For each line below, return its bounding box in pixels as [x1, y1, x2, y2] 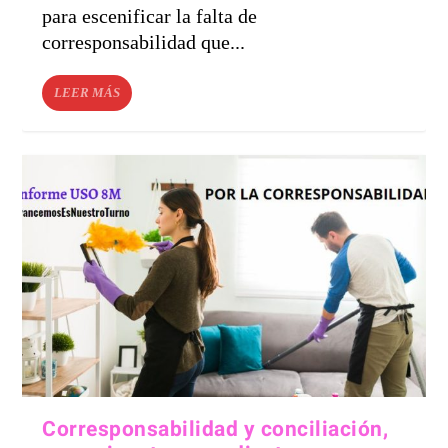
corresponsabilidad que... [42, 30, 246, 53]
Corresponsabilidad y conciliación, [42, 413, 389, 445]
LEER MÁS [54, 84, 121, 100]
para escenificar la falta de [42, 4, 258, 27]
